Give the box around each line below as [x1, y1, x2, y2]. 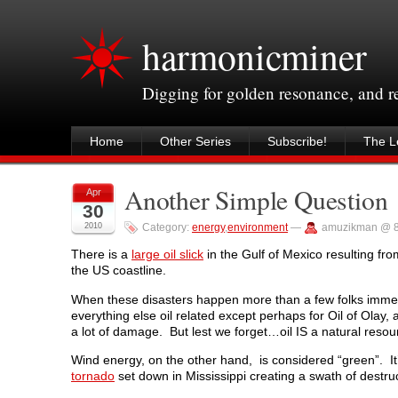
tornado [71, 369, 115, 384]
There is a [71, 247, 131, 262]
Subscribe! [267, 134, 327, 148]
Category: [142, 221, 192, 234]
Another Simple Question [124, 182, 388, 217]
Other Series [160, 134, 231, 148]
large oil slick [131, 247, 203, 262]
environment [227, 221, 288, 234]
